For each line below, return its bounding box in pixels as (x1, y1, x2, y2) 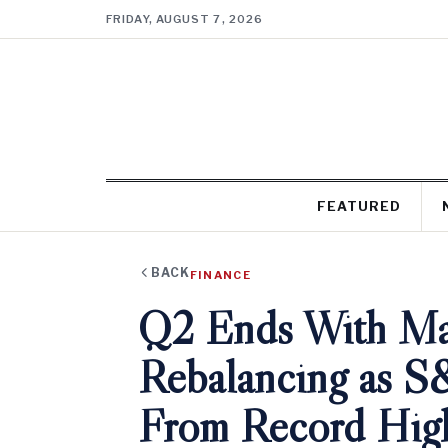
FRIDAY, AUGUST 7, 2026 (106, 12, 264, 26)
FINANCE (189, 268, 252, 282)
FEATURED (316, 198, 401, 214)
